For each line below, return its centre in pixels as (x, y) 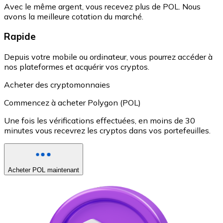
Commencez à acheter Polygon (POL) (72, 102)
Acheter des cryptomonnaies (57, 84)
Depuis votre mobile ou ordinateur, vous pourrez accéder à (108, 56)
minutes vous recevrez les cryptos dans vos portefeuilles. (107, 130)
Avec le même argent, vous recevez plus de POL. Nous (102, 6)
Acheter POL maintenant (44, 170)
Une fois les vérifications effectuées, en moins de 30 (100, 120)
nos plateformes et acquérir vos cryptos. (77, 66)
